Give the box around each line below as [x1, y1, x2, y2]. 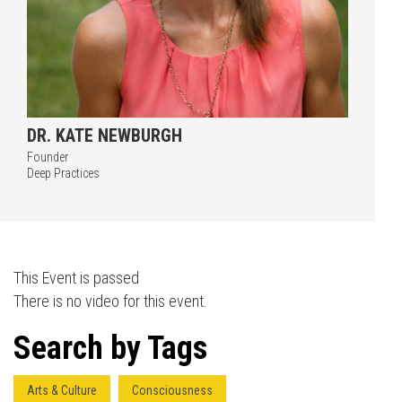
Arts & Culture [27, 383, 97, 398]
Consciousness [132, 383, 213, 398]
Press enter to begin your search [127, 162, 321, 182]
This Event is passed [13, 268, 139, 287]
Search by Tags [13, 329, 207, 367]
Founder [27, 150, 68, 164]
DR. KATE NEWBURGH [27, 125, 182, 146]
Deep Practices [27, 166, 100, 180]
